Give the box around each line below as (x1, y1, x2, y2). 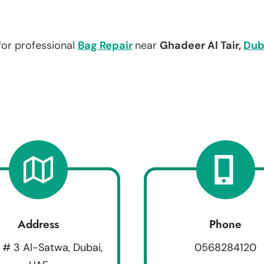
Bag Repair (78, 38, 133, 52)
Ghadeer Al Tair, (160, 38, 243, 52)
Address (18, 216, 60, 232)
